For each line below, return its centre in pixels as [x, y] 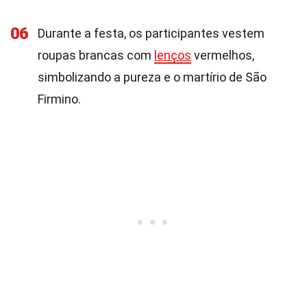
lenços [173, 55]
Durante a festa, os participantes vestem [151, 33]
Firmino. [59, 99]
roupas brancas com [96, 55]
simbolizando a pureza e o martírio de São [152, 77]
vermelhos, [223, 55]
